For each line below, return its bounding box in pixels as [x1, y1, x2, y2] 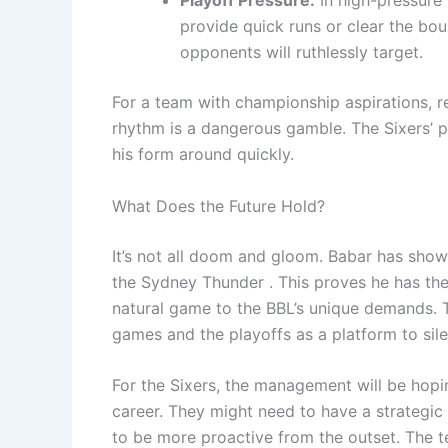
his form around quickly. [112, 143, 294, 164]
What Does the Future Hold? [112, 195, 325, 216]
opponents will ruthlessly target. [180, 41, 423, 62]
